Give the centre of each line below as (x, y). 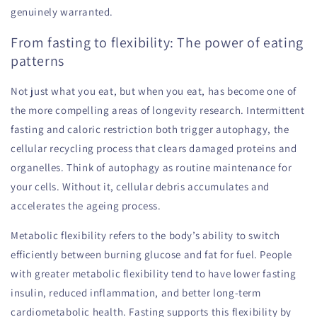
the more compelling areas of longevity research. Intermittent (158, 110)
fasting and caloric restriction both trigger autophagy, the (150, 129)
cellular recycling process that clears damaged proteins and (154, 149)
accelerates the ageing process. (86, 206)
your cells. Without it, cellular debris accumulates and (140, 187)
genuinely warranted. (62, 12)
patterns (38, 60)
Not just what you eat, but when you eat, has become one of (154, 91)
